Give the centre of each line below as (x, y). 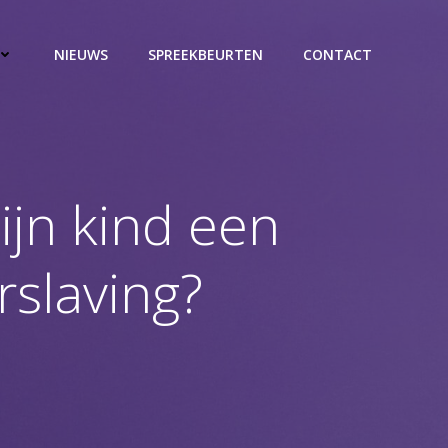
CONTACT (337, 55)
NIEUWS (81, 55)
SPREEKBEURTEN (205, 55)
